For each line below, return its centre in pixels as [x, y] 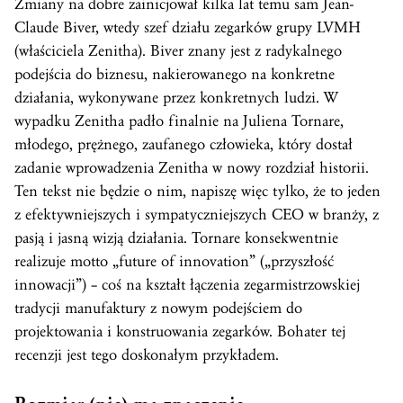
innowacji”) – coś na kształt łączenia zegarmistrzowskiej [187, 284]
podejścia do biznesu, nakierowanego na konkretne [175, 74]
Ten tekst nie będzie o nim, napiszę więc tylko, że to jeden [197, 191]
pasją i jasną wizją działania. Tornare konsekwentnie [176, 237]
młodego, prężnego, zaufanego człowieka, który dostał [184, 144]
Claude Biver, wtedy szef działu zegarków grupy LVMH [188, 27]
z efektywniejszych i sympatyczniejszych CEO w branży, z [197, 214]
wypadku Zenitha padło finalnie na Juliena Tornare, [179, 121]
